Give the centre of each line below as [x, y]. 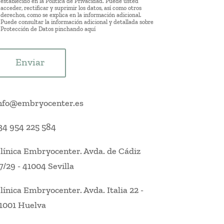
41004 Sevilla [48, 166]
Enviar [30, 62]
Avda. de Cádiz [112, 151]
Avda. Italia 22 [111, 190]
